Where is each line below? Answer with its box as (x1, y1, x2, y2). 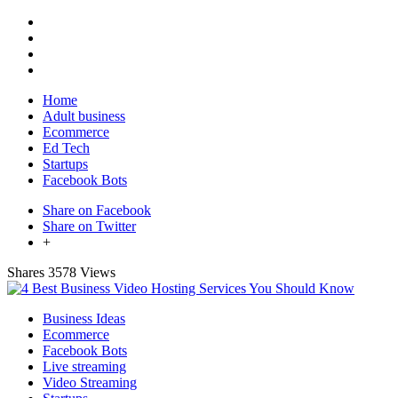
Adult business (43, 108, 125, 123)
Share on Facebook (43, 203, 151, 218)
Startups (43, 156, 88, 171)
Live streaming (43, 359, 126, 374)
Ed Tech (43, 140, 90, 155)
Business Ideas (43, 311, 125, 326)
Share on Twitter (43, 219, 136, 234)
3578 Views (48, 265, 115, 280)
